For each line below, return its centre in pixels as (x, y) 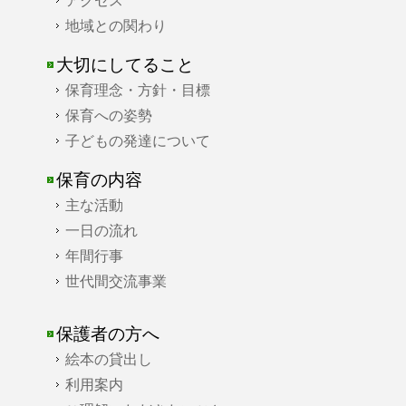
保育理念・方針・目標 (137, 89)
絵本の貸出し (108, 358)
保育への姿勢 (108, 115)
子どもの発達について (137, 140)
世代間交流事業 (116, 280)
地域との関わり (116, 25)
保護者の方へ (107, 333)
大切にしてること (125, 64)
